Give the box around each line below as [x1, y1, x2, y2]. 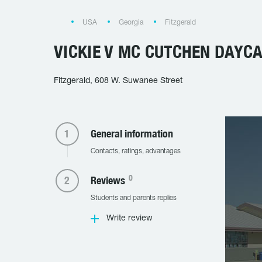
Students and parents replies [90, 195, 177, 201]
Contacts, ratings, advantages [90, 148, 181, 154]
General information [90, 127, 173, 140]
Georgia [119, 19, 143, 26]
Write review [106, 215, 153, 222]
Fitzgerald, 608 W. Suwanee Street [54, 77, 182, 85]
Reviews [90, 174, 127, 187]
